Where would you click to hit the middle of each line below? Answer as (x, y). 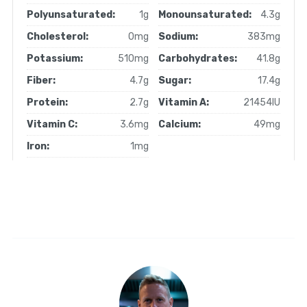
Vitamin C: (52, 125)
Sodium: (179, 37)
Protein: (47, 103)
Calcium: (180, 125)
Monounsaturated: (205, 15)
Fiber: (41, 81)
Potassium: (54, 59)
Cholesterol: (57, 37)
